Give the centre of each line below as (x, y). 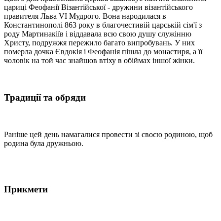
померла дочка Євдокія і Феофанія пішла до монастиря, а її (103, 52)
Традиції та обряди (45, 98)
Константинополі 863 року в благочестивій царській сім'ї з (103, 25)
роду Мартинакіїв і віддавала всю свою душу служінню (98, 34)
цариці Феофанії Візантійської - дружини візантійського (98, 7)
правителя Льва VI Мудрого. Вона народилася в (85, 16)
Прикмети (26, 189)
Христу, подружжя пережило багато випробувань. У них (99, 43)
